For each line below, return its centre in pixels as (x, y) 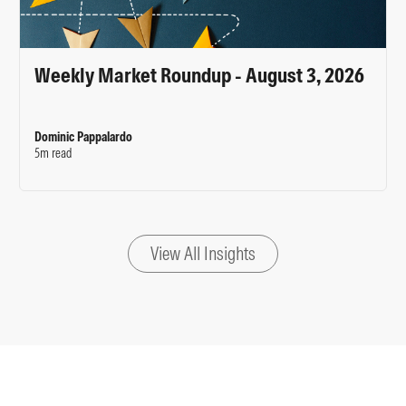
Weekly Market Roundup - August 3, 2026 (200, 75)
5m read (54, 153)
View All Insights (203, 253)
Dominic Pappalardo (84, 137)
